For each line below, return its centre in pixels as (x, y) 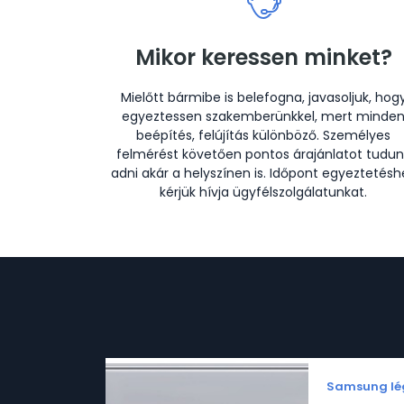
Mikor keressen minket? (263, 57)
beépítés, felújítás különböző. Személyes (263, 135)
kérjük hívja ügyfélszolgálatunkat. (263, 192)
